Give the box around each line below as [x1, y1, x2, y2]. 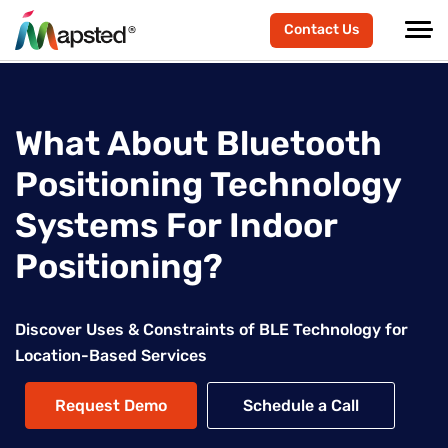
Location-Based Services [15, 346, 207, 365]
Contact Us [284, 20, 359, 38]
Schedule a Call [243, 396, 359, 415]
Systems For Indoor [15, 205, 337, 246]
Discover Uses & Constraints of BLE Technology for [15, 320, 408, 339]
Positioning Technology [15, 164, 401, 205]
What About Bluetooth [15, 123, 382, 164]
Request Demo [55, 396, 167, 415]
